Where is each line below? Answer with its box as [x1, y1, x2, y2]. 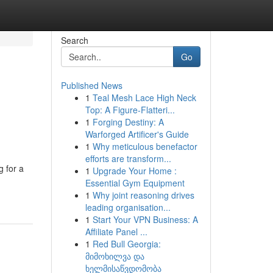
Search [60, 34, 88, 46]
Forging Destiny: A [92, 116, 164, 128]
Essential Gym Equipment [85, 177, 185, 189]
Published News [60, 79, 122, 91]
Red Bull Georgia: [92, 238, 161, 250]
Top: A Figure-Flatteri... [85, 104, 175, 116]
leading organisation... [85, 201, 171, 213]
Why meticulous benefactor [92, 140, 197, 152]
